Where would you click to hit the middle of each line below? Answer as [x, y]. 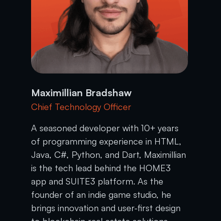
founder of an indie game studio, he [101, 194]
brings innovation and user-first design [106, 207]
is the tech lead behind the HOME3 [101, 167]
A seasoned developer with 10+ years [105, 128]
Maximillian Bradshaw [81, 92]
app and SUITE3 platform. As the [97, 181]
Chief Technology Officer [81, 106]
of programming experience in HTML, [106, 141]
